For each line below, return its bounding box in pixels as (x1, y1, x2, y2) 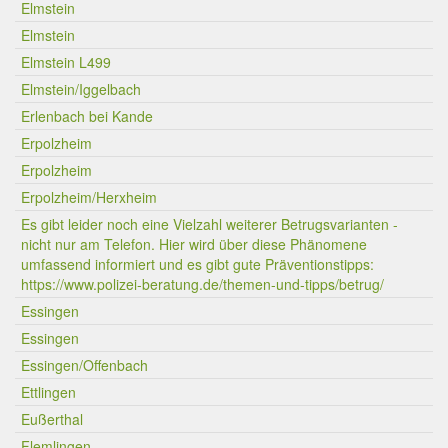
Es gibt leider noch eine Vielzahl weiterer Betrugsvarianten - (21, 214, 398, 234)
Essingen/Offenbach (21, 355, 148, 375)
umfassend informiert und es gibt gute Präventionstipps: (21, 254, 374, 274)
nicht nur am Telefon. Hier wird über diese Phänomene (21, 234, 367, 254)
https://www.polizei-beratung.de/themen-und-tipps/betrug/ (21, 274, 384, 294)
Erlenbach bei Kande (21, 106, 153, 126)
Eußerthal (21, 409, 83, 429)
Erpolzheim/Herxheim (21, 187, 157, 207)
